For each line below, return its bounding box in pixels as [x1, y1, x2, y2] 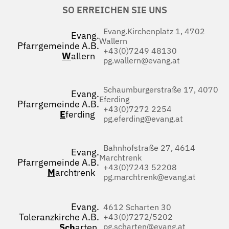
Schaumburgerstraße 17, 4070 [99, 84, 218, 95]
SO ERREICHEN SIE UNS [62, 4, 167, 16]
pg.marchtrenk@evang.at [99, 172, 196, 182]
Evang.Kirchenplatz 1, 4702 [99, 26, 205, 37]
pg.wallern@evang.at [99, 55, 180, 66]
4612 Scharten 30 [99, 202, 171, 213]
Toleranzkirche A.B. [19, 211, 99, 223]
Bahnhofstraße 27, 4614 [99, 143, 195, 153]
